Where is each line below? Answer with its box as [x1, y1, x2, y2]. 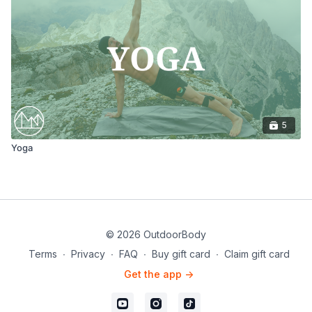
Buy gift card [151, 248, 210, 260]
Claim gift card [224, 248, 290, 260]
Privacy [70, 248, 105, 260]
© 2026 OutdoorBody [106, 228, 206, 240]
